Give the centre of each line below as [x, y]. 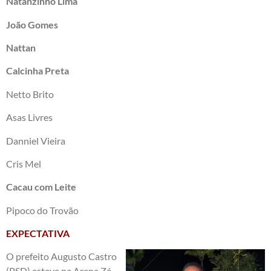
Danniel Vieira [36, 140]
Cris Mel [24, 163]
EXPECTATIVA [38, 233]
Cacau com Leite [41, 187]
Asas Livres [29, 117]
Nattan [21, 47]
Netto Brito [30, 94]
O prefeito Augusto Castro [61, 256]
